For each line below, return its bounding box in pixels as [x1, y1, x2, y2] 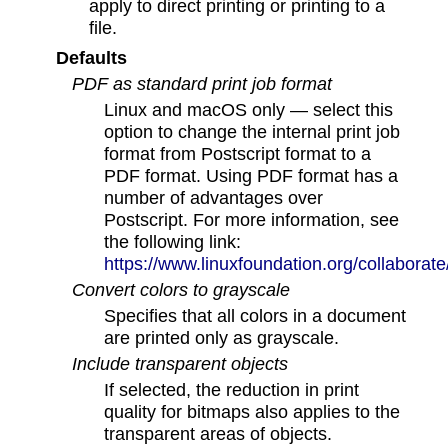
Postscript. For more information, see [104, 209, 400, 231]
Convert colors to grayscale [72, 279, 290, 301]
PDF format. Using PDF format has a [104, 165, 399, 187]
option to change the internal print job [104, 121, 401, 143]
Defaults [55, 47, 127, 69]
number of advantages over [104, 187, 324, 209]
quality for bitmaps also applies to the [104, 401, 401, 423]
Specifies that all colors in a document [104, 305, 407, 327]
